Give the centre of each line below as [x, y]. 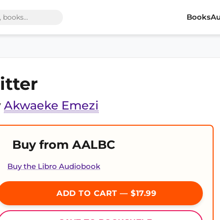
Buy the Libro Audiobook [54, 166]
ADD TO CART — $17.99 [105, 193]
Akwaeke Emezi [51, 105]
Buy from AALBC [64, 145]
